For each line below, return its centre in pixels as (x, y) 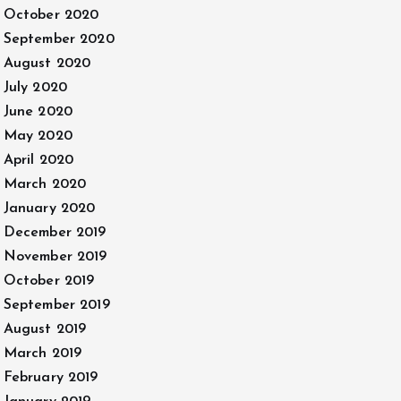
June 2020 (38, 112)
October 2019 (49, 281)
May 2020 (38, 136)
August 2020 (47, 64)
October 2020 (51, 15)
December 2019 (55, 233)
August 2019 (45, 329)
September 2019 (56, 305)
